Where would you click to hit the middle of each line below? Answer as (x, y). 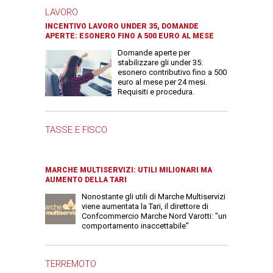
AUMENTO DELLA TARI (86, 179)
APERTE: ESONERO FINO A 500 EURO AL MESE (129, 36)
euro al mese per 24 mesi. (162, 82)
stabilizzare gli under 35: (160, 63)
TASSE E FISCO (76, 130)
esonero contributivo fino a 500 (172, 73)
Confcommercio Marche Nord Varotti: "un (154, 216)
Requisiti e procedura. (156, 92)
